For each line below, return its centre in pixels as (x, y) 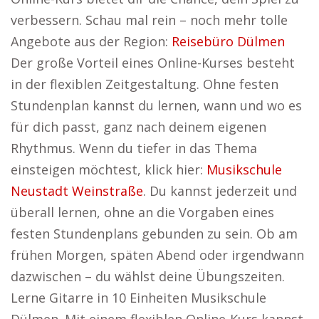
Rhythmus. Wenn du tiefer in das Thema (134, 148)
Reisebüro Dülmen (228, 41)
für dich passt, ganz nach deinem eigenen (138, 127)
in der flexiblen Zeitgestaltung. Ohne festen (145, 84)
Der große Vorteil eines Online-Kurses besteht (153, 63)
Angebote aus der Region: (91, 41)
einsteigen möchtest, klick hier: (109, 169)
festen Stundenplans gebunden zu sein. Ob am (154, 234)
